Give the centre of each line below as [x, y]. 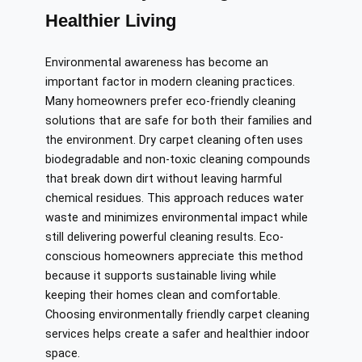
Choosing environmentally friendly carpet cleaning [177, 315]
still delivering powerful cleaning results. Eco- [164, 238]
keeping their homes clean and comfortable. [163, 296]
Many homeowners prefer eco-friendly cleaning [170, 102]
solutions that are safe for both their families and [179, 121]
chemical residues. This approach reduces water [175, 199]
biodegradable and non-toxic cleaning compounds [178, 160]
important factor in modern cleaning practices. [170, 82]
